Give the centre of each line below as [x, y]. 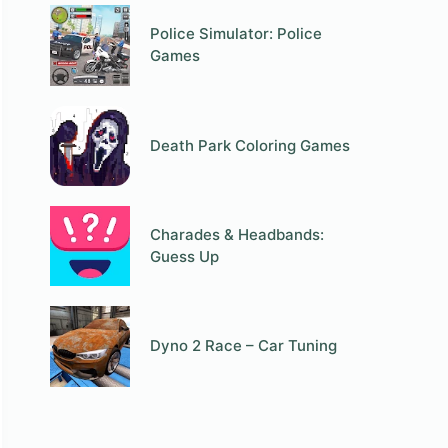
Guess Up [185, 257]
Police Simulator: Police [236, 34]
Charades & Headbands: [237, 235]
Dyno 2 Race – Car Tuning [244, 346]
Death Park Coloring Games [250, 145]
